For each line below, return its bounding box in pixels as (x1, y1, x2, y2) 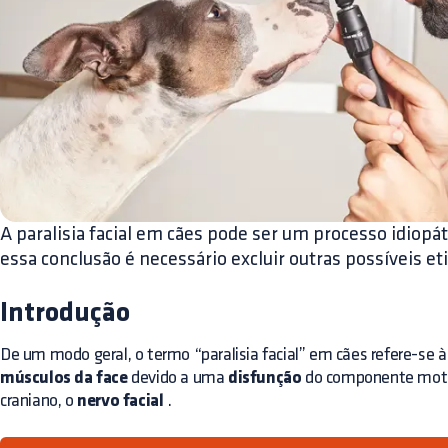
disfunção (228, 369, 302, 388)
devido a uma (127, 369, 229, 386)
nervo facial (77, 392, 164, 411)
